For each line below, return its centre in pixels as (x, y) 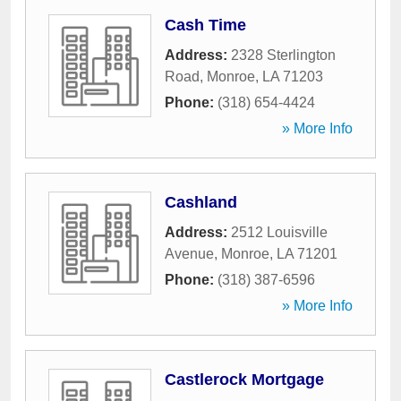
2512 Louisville (279, 232)
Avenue (189, 254)
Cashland (201, 202)
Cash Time (205, 25)
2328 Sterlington (283, 55)
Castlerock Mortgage (244, 380)
